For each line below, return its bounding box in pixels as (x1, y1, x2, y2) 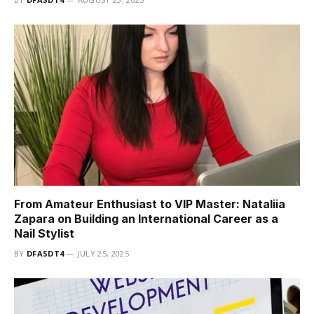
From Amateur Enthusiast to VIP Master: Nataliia (14, 196, 285, 211)
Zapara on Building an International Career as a (14, 211, 278, 226)
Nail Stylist (14, 226, 74, 240)
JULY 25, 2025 (77, 247, 129, 259)
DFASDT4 (27, 247, 64, 259)
